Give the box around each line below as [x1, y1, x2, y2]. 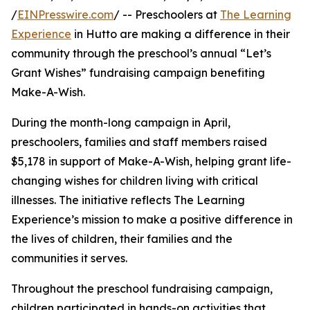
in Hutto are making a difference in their [71, 27, 290, 42]
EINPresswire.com [17, 8, 113, 22]
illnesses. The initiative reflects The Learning [11, 193, 245, 208]
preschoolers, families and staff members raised [11, 135, 267, 149]
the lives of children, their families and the [11, 232, 232, 246]
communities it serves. [11, 251, 127, 266]
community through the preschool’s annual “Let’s [11, 46, 271, 61]
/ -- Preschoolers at [113, 8, 220, 22]
